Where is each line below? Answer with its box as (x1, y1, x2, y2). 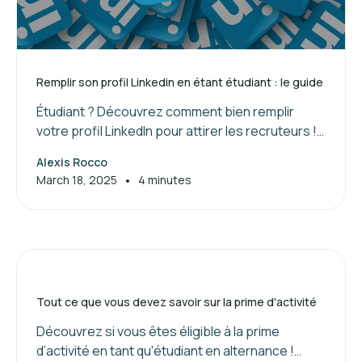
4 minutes (138, 172, 192, 188)
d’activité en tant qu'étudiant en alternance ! (36, 341, 294, 360)
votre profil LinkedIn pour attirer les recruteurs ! (36, 121, 317, 140)
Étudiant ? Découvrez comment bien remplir (36, 102, 294, 120)
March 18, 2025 (36, 172, 117, 188)
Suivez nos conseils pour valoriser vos (36, 141, 263, 159)
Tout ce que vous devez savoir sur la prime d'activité (36, 293, 317, 309)
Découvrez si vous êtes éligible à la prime (36, 322, 280, 340)
